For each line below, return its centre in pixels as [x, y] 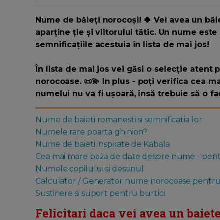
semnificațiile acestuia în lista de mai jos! [122, 45]
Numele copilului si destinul [90, 169]
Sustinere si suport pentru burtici [100, 193]
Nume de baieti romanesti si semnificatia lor [119, 120]
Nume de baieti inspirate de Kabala [103, 144]
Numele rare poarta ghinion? [92, 132]
